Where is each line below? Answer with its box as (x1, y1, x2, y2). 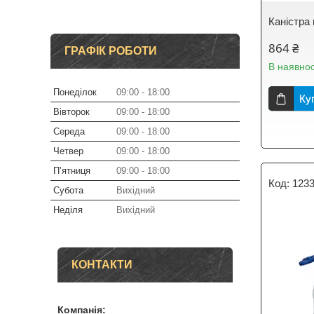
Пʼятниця (53, 165, 90, 176)
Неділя (53, 205, 83, 215)
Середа (53, 126, 85, 137)
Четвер (53, 146, 83, 156)
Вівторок (53, 107, 90, 117)
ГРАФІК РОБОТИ (64, 45, 157, 57)
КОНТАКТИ (71, 259, 132, 271)
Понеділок (53, 87, 97, 97)
